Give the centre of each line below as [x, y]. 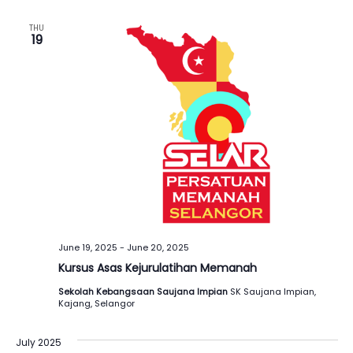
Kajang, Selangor [96, 303]
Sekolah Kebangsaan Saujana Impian [144, 291]
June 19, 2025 [87, 247]
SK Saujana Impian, [273, 291]
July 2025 [38, 342]
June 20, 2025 [158, 247]
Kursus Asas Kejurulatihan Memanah [157, 268]
